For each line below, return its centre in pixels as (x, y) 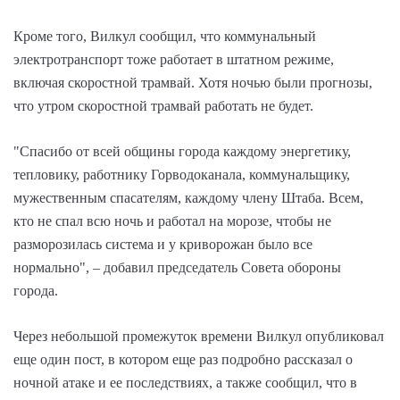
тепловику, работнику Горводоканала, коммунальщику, (182, 174)
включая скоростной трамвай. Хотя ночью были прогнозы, (193, 82)
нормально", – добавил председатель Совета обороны (177, 267)
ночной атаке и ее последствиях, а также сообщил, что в (185, 382)
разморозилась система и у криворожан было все (163, 244)
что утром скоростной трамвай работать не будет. (163, 105)
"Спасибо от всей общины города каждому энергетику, (182, 151)
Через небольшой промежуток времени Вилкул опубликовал (199, 336)
